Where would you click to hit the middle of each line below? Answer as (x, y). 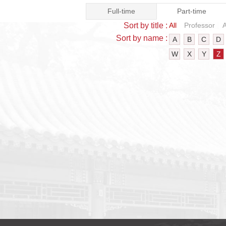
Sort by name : (142, 38)
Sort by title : (146, 25)
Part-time (192, 11)
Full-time (121, 11)
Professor (200, 25)
